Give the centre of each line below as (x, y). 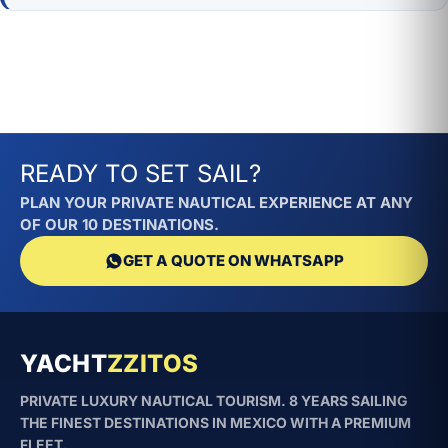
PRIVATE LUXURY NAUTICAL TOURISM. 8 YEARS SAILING (214, 400)
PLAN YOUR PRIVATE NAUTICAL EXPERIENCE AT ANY (216, 202)
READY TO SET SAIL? (140, 173)
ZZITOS (153, 363)
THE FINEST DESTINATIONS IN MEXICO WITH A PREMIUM (215, 422)
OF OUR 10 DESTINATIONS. (119, 224)
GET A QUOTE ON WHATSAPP (233, 260)
